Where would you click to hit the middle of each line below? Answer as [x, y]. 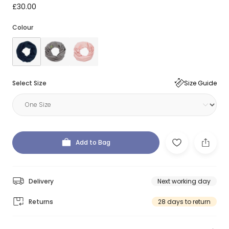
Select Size [29, 83]
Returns [41, 201]
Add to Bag [93, 142]
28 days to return [184, 201]
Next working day [184, 181]
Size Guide [200, 83]
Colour [23, 27]
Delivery [41, 181]
